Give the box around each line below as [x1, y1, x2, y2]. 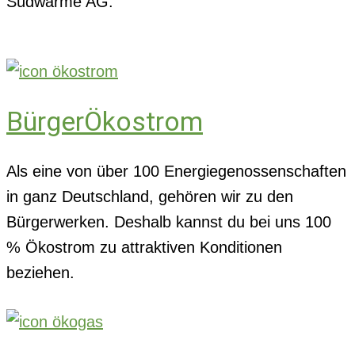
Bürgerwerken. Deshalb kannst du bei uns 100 [6, 212, 331, 231]
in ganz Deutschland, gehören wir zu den [6, 187, 293, 205]
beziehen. [6, 263, 74, 281]
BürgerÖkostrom [6, 105, 203, 137]
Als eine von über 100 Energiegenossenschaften [6, 162, 346, 180]
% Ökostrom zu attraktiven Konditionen [6, 238, 282, 256]
